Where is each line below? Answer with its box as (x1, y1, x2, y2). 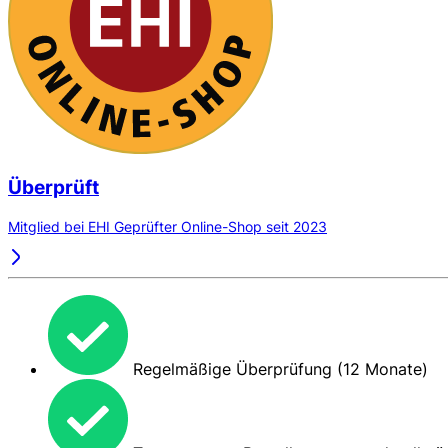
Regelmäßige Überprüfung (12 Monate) (128, 358, 428, 379)
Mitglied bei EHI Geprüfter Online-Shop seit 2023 (8, 217, 327, 235)
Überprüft (8, 176, 99, 200)
